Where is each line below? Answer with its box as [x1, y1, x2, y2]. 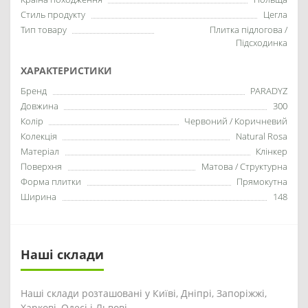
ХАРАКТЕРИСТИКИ [21, 64, 112, 77]
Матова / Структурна [201, 160, 287, 173]
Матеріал [21, 145, 59, 157]
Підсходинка [236, 36, 287, 49]
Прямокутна [236, 175, 287, 188]
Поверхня [21, 160, 62, 173]
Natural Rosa [236, 130, 287, 142]
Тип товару [21, 23, 67, 36]
